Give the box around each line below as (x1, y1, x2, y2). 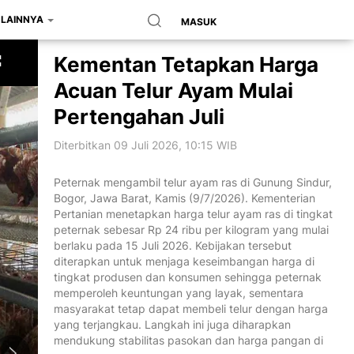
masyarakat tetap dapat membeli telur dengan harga (54, 302, 328, 315)
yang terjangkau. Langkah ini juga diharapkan (54, 318, 291, 331)
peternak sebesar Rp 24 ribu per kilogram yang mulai (54, 223, 329, 236)
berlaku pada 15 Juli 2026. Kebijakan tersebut (54, 239, 292, 252)
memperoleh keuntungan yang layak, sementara (54, 286, 303, 299)
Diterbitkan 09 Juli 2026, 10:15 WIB (54, 138, 237, 152)
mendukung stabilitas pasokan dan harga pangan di (54, 333, 323, 347)
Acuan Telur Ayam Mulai (54, 78, 293, 103)
